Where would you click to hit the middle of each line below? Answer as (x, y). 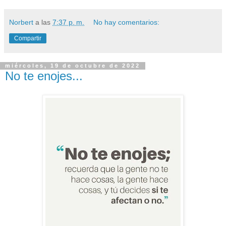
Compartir (28, 38)
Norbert (21, 22)
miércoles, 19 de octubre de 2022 (73, 66)
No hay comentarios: (127, 22)
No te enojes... (44, 76)
